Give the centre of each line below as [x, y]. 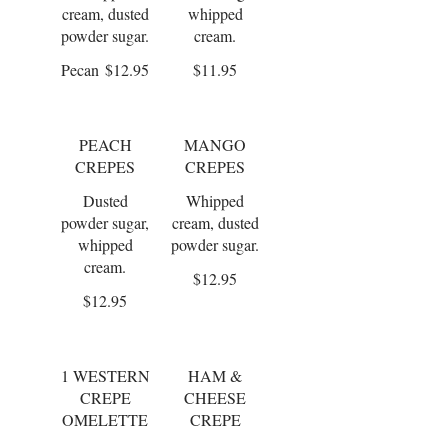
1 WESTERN [105, 375]
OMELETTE [105, 419]
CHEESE [215, 397]
